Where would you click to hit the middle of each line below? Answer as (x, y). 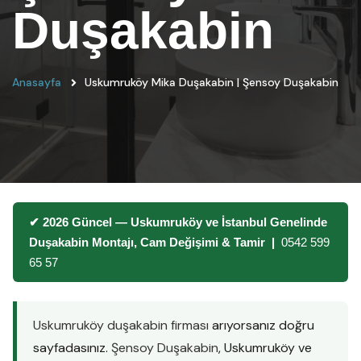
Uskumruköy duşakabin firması (121, 325)
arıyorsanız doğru (261, 325)
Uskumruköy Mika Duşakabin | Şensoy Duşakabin (212, 82)
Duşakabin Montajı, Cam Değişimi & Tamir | (155, 242)
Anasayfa (37, 82)
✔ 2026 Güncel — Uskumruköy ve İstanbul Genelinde (178, 222)
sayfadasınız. (72, 348)
